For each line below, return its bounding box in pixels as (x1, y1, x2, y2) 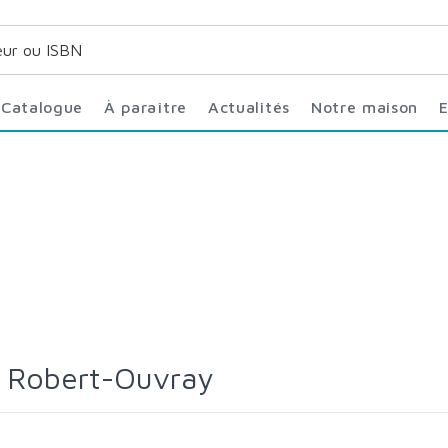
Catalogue (11, 98, 84, 116)
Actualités (219, 98, 290, 116)
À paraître (115, 98, 187, 116)
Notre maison (322, 98, 419, 116)
